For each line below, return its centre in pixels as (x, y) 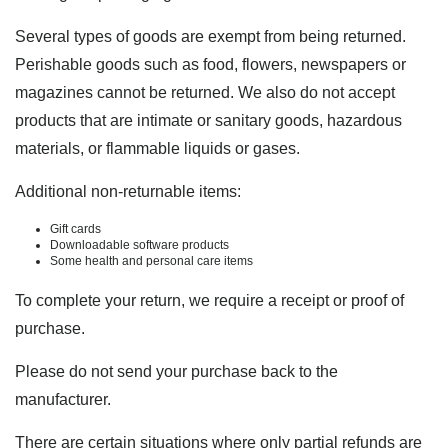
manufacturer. (63, 399)
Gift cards (75, 229)
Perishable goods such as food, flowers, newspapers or (210, 64)
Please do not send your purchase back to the (176, 371)
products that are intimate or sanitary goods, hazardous (208, 120)
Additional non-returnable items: (128, 191)
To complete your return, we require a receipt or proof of (209, 300)
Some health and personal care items (151, 261)
